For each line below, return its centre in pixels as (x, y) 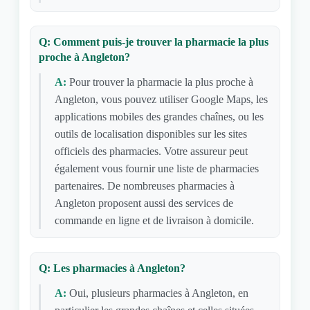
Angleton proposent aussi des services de (144, 203)
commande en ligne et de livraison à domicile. (154, 220)
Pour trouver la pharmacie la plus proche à (161, 82)
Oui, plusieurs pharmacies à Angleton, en (158, 293)
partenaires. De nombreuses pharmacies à (144, 186)
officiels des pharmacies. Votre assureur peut (151, 151)
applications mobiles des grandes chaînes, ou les (159, 117)
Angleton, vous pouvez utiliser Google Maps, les (161, 99)
